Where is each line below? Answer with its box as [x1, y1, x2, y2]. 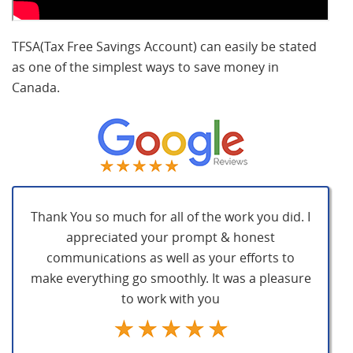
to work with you [121, 289, 220, 307]
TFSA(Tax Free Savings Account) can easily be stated [12, 37, 317, 55]
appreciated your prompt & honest [66, 228, 275, 246]
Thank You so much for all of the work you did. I [31, 207, 310, 225]
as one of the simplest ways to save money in [12, 58, 279, 76]
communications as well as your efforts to [46, 248, 295, 266]
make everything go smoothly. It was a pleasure [30, 269, 311, 287]
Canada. [12, 78, 60, 96]
